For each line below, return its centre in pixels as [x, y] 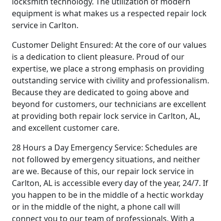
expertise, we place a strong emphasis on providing [108, 69]
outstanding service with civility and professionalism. [110, 81]
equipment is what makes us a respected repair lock [109, 14]
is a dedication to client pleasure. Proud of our [98, 57]
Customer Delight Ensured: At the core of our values [109, 45]
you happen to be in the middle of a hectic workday [108, 195]
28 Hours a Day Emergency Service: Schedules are [105, 148]
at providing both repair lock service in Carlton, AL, [106, 116]
